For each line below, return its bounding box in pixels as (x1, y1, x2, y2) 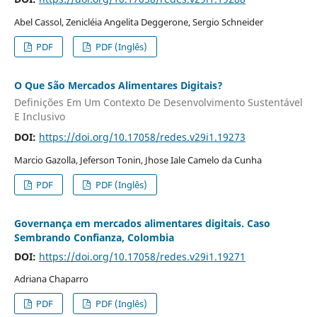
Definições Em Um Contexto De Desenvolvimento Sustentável (13, 95, 303, 109)
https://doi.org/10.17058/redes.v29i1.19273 (38, 129, 246, 144)
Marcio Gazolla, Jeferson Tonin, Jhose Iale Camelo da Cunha (13, 153, 262, 166)
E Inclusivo (13, 109, 65, 123)
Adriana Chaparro (13, 272, 88, 286)
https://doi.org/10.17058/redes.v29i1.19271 (38, 249, 246, 263)
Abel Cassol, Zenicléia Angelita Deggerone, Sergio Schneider (13, 16, 263, 29)
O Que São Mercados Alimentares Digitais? (13, 79, 223, 93)
